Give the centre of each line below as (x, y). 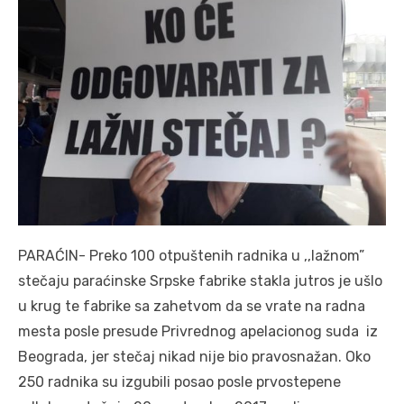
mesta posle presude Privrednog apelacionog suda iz (198, 331)
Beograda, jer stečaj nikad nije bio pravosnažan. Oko (194, 357)
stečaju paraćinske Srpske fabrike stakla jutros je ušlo (200, 281)
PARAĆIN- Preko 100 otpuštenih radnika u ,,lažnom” (191, 256)
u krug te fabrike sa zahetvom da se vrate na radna (192, 306)
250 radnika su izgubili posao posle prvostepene (179, 382)
